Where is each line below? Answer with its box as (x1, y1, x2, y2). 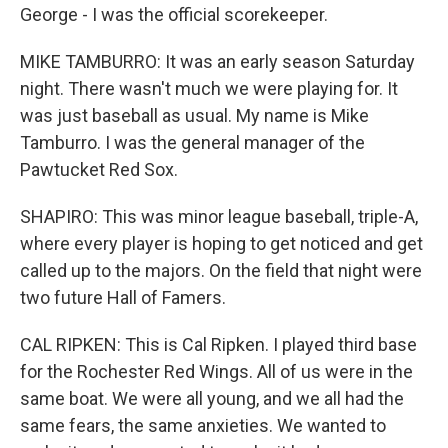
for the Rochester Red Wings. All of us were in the (20, 361, 413, 382)
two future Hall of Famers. (20, 287, 226, 308)
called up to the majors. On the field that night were (20, 260, 422, 281)
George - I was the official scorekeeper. (20, 4, 328, 25)
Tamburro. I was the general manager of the (20, 132, 365, 153)
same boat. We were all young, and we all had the (20, 388, 404, 409)
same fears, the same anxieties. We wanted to (20, 415, 386, 436)
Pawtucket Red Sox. (20, 159, 178, 180)
